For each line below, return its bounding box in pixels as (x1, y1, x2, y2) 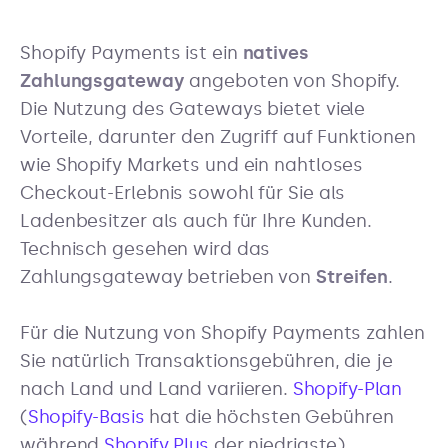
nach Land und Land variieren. (20, 378, 293, 401)
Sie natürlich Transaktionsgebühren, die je (20, 350, 393, 373)
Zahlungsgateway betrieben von (20, 266, 316, 288)
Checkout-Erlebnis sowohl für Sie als (20, 182, 346, 204)
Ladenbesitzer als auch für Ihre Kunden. (20, 210, 373, 232)
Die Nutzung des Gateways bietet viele (20, 98, 366, 120)
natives (242, 42, 309, 64)
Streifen (316, 266, 389, 288)
